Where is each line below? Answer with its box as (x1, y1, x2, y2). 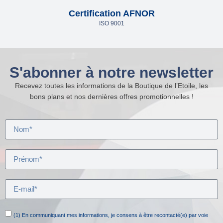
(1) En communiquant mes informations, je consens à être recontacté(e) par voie (13, 212, 208, 219)
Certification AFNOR (68, 8, 155, 19)
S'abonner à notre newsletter (9, 64, 214, 81)
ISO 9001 (99, 20, 124, 27)
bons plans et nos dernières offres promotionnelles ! (29, 93, 194, 101)
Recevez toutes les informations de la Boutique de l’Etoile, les (15, 82, 208, 90)
